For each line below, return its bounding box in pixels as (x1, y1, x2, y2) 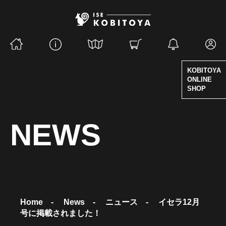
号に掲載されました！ (20, 208, 101, 217)
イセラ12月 (158, 197, 200, 206)
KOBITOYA (187, 67, 221, 74)
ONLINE (187, 76, 212, 83)
